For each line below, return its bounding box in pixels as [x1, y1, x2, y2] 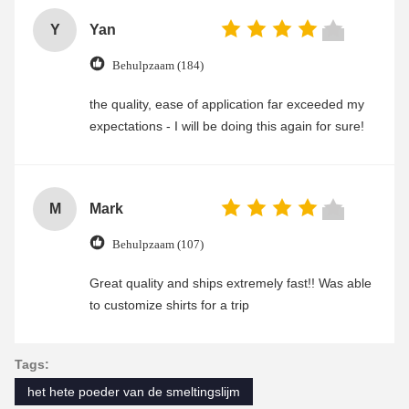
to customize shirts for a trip [89, 298, 249, 313]
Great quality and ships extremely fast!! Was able [89, 276, 372, 291]
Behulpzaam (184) [112, 58, 204, 72]
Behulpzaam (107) [112, 236, 204, 251]
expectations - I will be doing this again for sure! [89, 119, 364, 134]
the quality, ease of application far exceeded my [89, 97, 364, 112]
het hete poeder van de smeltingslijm [27, 384, 240, 400]
